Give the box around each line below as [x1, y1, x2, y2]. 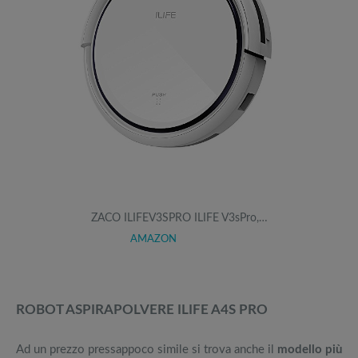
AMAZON [129, 233, 177, 245]
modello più [277, 343, 342, 356]
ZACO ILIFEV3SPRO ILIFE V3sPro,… [90, 212, 268, 224]
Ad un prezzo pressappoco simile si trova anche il [16, 343, 277, 356]
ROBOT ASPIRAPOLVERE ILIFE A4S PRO [16, 303, 268, 317]
